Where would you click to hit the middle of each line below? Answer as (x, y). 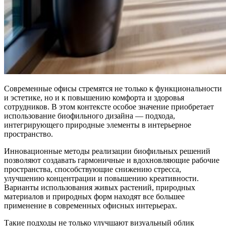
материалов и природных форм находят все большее (94, 196)
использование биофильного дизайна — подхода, (90, 116)
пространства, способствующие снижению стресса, (93, 169)
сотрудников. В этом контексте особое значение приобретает (109, 106)
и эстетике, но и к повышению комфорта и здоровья (94, 97)
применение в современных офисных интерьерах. (91, 205)
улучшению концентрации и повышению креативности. (101, 178)
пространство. (29, 134)
